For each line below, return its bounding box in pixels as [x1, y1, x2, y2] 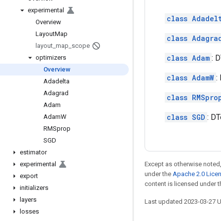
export [20, 172, 38, 180]
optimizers [36, 54, 66, 61]
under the [145, 170, 173, 178]
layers [20, 196, 37, 203]
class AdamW [167, 73, 214, 82]
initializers [20, 184, 48, 191]
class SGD [167, 112, 205, 122]
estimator [20, 148, 47, 156]
